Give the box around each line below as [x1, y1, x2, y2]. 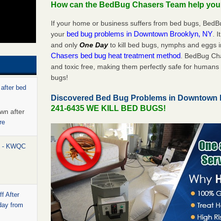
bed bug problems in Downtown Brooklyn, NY [67, 29, 213, 38]
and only [51, 40, 80, 49]
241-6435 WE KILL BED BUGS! [51, 104, 166, 112]
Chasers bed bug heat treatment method [51, 51, 181, 60]
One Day [79, 40, 109, 49]
